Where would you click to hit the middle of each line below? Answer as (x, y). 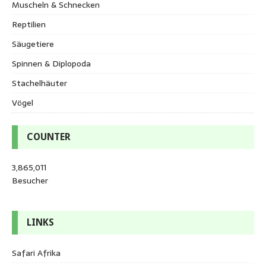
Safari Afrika (36, 253)
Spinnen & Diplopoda (51, 63)
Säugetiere (33, 44)
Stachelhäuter (39, 83)
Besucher (30, 180)
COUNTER (49, 137)
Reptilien (29, 24)
